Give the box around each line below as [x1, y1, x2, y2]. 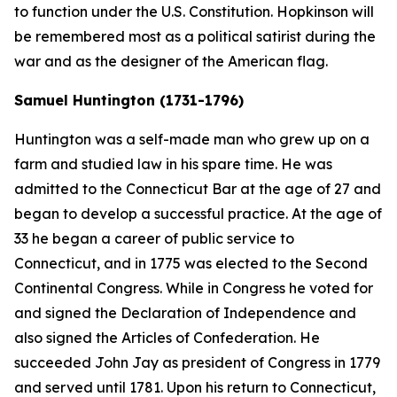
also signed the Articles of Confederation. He [14, 329, 320, 346]
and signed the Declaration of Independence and [14, 304, 356, 322]
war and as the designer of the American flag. [14, 52, 328, 70]
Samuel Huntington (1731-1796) [14, 91, 244, 109]
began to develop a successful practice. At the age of [14, 205, 382, 222]
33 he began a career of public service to [14, 230, 294, 247]
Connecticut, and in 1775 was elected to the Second [14, 254, 368, 272]
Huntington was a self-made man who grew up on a [14, 130, 370, 148]
